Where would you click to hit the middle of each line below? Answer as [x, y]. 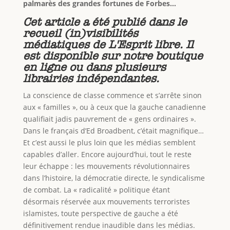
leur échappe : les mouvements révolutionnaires [106, 166]
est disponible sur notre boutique [113, 56]
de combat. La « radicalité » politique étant [96, 190]
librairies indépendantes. [91, 79]
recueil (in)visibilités [80, 34]
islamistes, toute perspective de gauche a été [100, 214]
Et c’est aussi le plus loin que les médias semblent [109, 143]
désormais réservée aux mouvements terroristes [106, 202]
